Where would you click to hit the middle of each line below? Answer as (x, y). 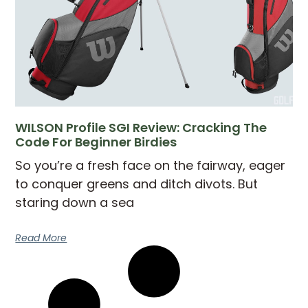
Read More (41, 238)
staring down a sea (75, 203)
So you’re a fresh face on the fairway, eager (151, 166)
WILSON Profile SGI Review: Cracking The (141, 128)
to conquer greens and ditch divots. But (137, 184)
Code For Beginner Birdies (96, 142)
